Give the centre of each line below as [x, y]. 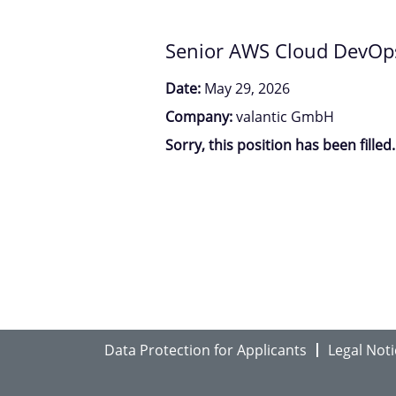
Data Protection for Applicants [206, 350]
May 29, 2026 [247, 88]
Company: [201, 116]
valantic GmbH [285, 116]
